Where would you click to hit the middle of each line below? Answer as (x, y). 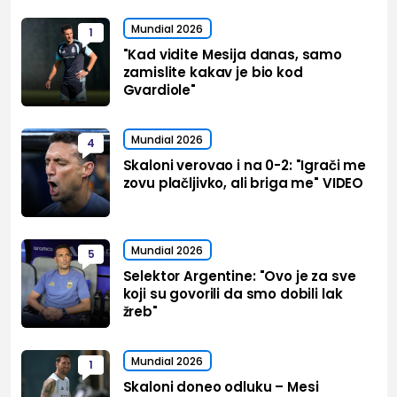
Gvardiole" (159, 90)
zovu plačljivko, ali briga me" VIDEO (243, 183)
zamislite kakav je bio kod (213, 73)
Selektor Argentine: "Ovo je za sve (239, 276)
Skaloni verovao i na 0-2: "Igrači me (245, 166)
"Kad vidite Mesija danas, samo (233, 55)
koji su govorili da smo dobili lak (233, 294)
